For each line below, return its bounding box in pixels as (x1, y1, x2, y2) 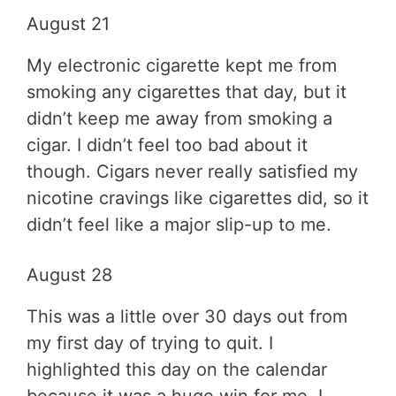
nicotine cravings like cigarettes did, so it (27, 187, 369, 209)
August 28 (27, 263, 112, 286)
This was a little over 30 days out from (27, 305, 347, 327)
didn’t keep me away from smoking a (27, 107, 332, 129)
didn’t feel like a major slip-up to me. (27, 213, 331, 235)
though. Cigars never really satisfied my (27, 160, 358, 182)
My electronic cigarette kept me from (27, 54, 337, 76)
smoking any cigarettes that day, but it (27, 80, 346, 103)
